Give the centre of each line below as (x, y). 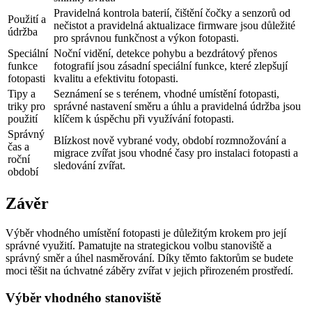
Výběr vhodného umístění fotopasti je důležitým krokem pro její (146, 233)
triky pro (26, 106)
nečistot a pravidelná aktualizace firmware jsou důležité (174, 25)
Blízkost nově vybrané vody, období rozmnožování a (170, 140)
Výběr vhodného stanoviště (83, 297)
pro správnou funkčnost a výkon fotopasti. (146, 38)
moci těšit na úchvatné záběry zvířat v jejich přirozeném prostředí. (149, 270)
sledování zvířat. (89, 165)
